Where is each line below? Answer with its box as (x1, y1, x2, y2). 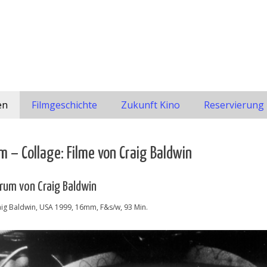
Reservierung (204, 98, 264, 111)
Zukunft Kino (121, 98, 180, 111)
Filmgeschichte (32, 98, 97, 111)
